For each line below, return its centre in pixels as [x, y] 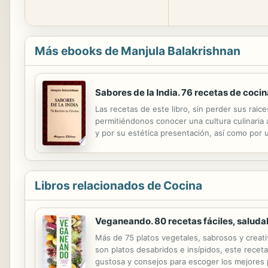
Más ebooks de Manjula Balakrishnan [138, 51]
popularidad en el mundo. [143, 145]
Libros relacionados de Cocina [118, 185]
